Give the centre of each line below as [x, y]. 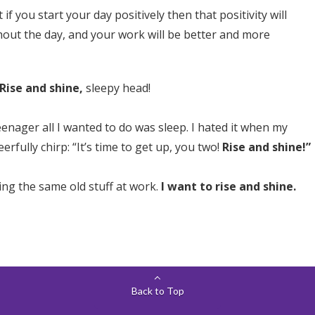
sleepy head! [117, 88]
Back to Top [157, 290]
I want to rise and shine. [229, 186]
